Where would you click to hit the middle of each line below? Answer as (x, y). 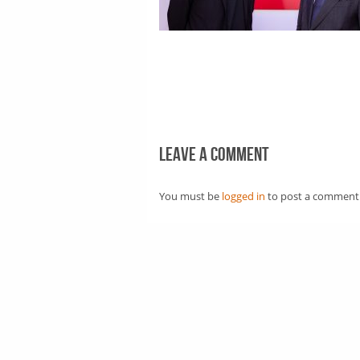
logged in (243, 196)
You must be (190, 196)
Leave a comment (214, 155)
